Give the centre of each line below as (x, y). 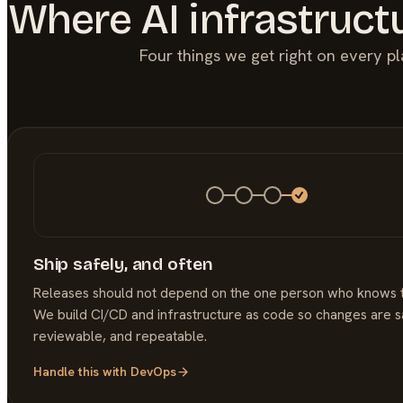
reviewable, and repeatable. (120, 336)
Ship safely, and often (123, 264)
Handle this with (82, 372)
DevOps (153, 372)
